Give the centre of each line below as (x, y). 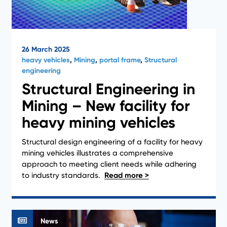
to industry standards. (62, 175)
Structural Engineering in (108, 89)
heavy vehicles (46, 60)
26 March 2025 (46, 49)
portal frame (120, 60)
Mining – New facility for (106, 106)
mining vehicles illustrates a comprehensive (97, 153)
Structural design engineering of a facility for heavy (112, 142)
